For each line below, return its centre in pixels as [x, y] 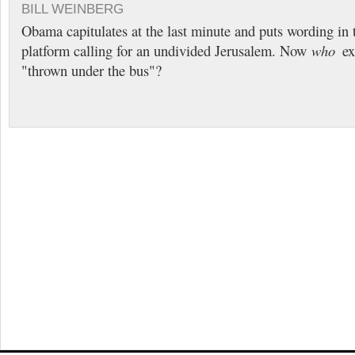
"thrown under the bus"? [92, 70]
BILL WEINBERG [73, 9]
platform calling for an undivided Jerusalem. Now [166, 50]
